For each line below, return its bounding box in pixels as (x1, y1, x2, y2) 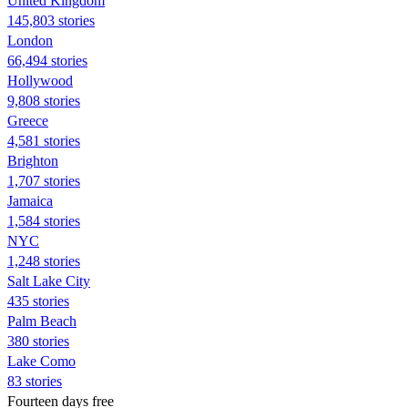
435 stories (7, 292, 69, 309)
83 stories (7, 372, 62, 389)
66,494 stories (7, 52, 87, 68)
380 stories (7, 332, 69, 349)
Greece (7, 112, 48, 128)
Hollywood (7, 72, 73, 88)
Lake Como (7, 352, 76, 369)
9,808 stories (7, 92, 80, 108)
